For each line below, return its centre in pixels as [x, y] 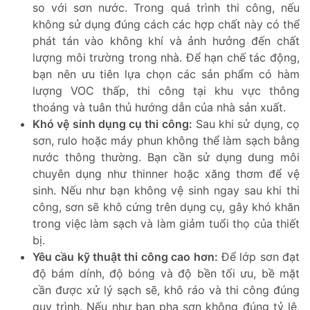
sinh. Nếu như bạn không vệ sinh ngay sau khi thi [166, 190]
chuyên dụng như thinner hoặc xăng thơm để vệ [166, 173]
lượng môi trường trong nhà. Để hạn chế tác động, [166, 57]
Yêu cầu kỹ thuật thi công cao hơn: [125, 256]
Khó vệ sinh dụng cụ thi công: [112, 124]
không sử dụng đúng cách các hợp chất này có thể [166, 24]
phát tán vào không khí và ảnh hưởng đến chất [166, 40]
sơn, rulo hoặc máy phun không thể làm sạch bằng [166, 140]
